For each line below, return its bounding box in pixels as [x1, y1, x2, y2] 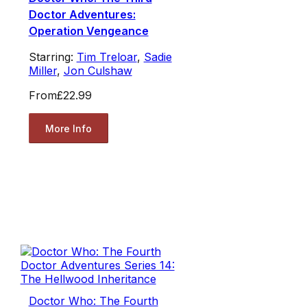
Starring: [28, 50, 77, 64]
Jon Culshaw [63, 64, 132, 78]
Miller [28, 64, 57, 78]
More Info [45, 122, 92, 134]
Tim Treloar [76, 50, 137, 64]
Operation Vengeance [28, 24, 149, 38]
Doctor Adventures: [28, 8, 136, 22]
